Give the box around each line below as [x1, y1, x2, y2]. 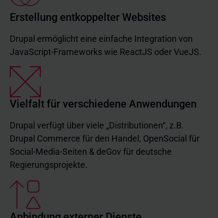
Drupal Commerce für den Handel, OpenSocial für [10, 133, 200, 144]
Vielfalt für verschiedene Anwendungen [10, 98, 197, 110]
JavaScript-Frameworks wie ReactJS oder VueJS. [10, 47, 201, 57]
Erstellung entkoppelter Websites [10, 11, 166, 23]
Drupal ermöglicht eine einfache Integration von [10, 34, 193, 44]
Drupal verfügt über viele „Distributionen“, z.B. [10, 120, 184, 130]
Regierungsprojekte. [10, 160, 88, 170]
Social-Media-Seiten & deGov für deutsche [10, 146, 172, 157]
